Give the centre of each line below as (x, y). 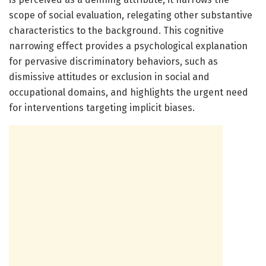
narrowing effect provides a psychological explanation (128, 46)
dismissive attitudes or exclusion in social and (109, 77)
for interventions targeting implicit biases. (102, 107)
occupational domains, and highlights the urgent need (129, 92)
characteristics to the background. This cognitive (116, 30)
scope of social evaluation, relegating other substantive (131, 15)
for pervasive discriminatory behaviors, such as (113, 61)
